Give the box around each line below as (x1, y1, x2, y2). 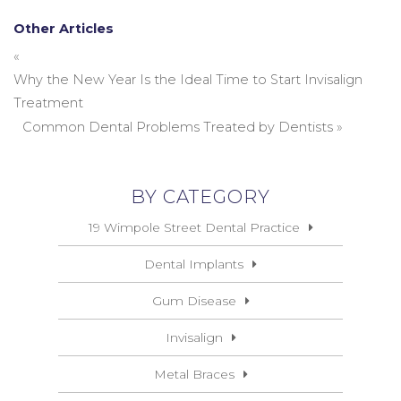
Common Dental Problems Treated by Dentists (22, 119, 333, 135)
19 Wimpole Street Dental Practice (88, 220, 300, 235)
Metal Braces (153, 367, 235, 381)
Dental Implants (144, 257, 243, 271)
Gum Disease (151, 294, 236, 308)
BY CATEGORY (131, 185, 270, 208)
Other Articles (13, 21, 114, 37)
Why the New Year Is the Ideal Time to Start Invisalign (13, 72, 363, 88)
